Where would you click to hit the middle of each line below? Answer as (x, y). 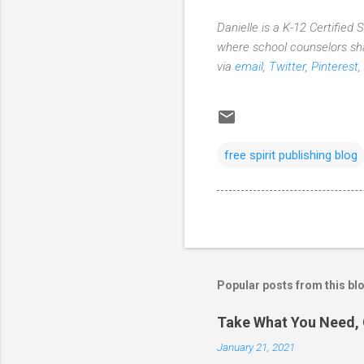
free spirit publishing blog (291, 155)
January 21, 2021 (256, 347)
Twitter (287, 66)
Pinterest (335, 66)
